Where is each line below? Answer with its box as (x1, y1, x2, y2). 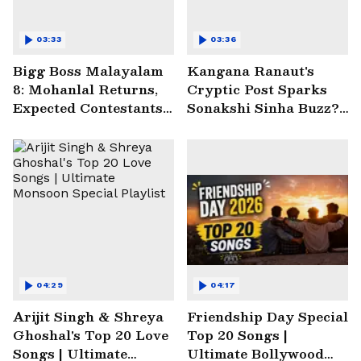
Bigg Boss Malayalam (13, 59, 163, 81)
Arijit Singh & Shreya (13, 305, 164, 327)
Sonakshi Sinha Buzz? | (187, 96, 347, 118)
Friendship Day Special (187, 305, 348, 327)
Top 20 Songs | (187, 323, 288, 346)
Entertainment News (187, 114, 329, 137)
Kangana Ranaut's (187, 59, 314, 81)
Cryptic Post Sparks (187, 77, 327, 100)
